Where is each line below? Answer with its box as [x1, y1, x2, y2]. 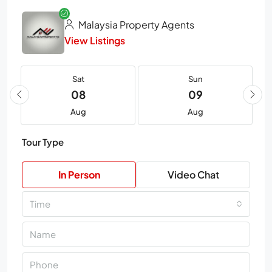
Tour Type [22, 135, 64, 148]
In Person [58, 168, 100, 181]
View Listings [64, 33, 125, 47]
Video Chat [167, 168, 219, 181]
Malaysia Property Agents [76, 18, 194, 31]
